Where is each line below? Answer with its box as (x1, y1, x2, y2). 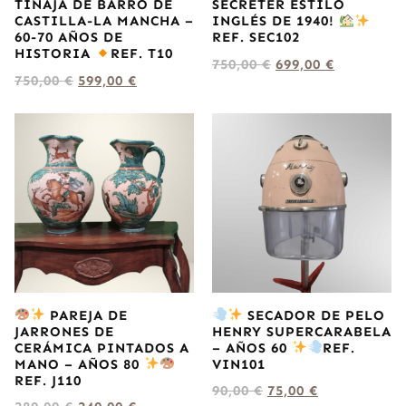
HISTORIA (14, 45, 95, 63)
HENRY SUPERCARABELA (212, 323, 391, 340)
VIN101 (212, 355, 266, 372)
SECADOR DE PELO (243, 306, 386, 324)
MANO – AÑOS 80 (14, 355, 144, 372)
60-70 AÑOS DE (14, 29, 123, 46)
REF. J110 (14, 372, 82, 389)
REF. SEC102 (212, 29, 300, 46)
